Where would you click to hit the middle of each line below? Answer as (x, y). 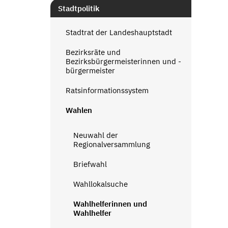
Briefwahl (90, 164)
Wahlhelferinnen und (110, 204)
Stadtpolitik (78, 8)
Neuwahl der (95, 135)
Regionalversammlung (111, 144)
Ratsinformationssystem (107, 90)
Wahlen (79, 110)
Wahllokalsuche (100, 184)
